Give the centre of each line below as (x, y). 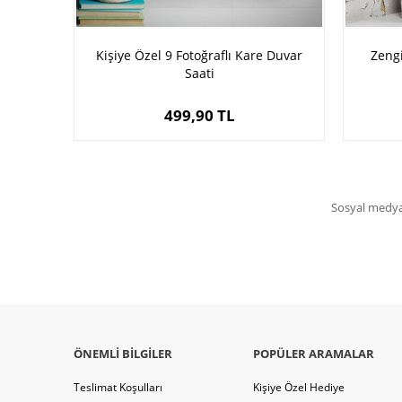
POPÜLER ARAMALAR (314, 354)
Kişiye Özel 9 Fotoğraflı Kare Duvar (199, 56)
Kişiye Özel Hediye (299, 388)
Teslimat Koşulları (118, 388)
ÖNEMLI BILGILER (123, 354)
